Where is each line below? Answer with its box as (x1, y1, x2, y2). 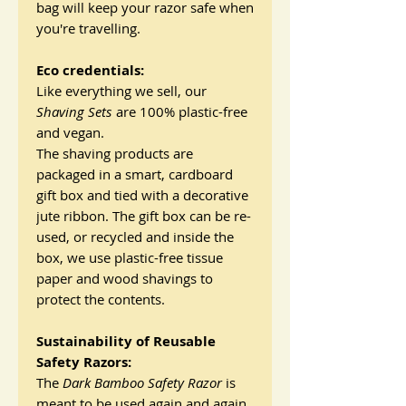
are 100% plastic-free (112, 102, 247, 121)
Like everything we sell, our (36, 82, 207, 101)
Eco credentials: (36, 61, 144, 81)
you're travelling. (36, 19, 140, 38)
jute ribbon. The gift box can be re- (36, 207, 251, 226)
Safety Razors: (36, 353, 131, 372)
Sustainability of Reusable (36, 332, 216, 352)
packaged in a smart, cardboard (36, 165, 233, 184)
